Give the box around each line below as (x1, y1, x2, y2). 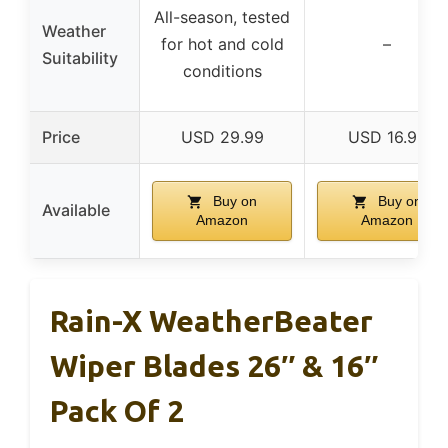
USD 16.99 (347, 126, 427, 147)
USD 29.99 (180, 126, 264, 147)
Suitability (42, 47, 118, 68)
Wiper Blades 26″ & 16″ (50, 348, 378, 383)
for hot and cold (160, 33, 284, 54)
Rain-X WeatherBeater (50, 303, 373, 338)
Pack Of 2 (50, 393, 184, 428)
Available (42, 199, 110, 220)
